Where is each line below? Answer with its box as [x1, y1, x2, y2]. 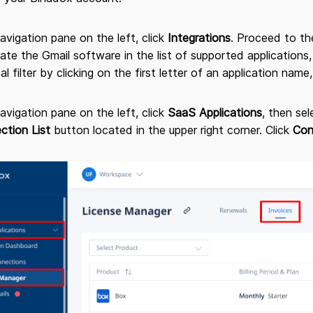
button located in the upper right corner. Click [50, 123, 293, 137]
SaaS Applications [168, 105, 262, 119]
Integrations [168, 31, 231, 45]
